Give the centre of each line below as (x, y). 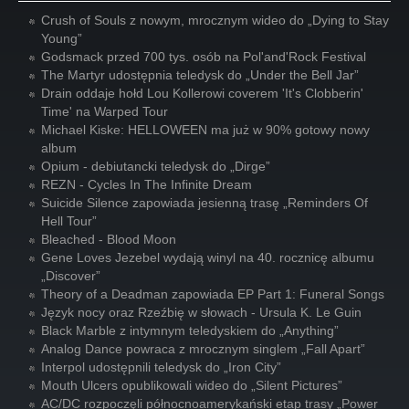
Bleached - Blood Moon (109, 239)
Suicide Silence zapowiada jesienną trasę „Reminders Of (204, 203)
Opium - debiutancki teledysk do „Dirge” (156, 166)
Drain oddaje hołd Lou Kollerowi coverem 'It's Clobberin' (202, 93)
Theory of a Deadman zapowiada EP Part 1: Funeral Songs (213, 294)
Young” (62, 38)
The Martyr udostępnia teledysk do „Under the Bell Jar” (200, 75)
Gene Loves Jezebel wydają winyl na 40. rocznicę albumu (208, 257)
